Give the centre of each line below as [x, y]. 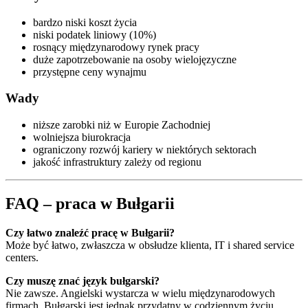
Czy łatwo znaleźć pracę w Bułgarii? [90, 232]
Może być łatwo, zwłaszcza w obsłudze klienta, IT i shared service [150, 245]
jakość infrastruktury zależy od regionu [117, 162]
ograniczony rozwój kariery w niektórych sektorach [145, 149]
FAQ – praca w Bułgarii [90, 203]
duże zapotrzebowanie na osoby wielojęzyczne [135, 59]
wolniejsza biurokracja [82, 137]
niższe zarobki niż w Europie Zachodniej [122, 124]
